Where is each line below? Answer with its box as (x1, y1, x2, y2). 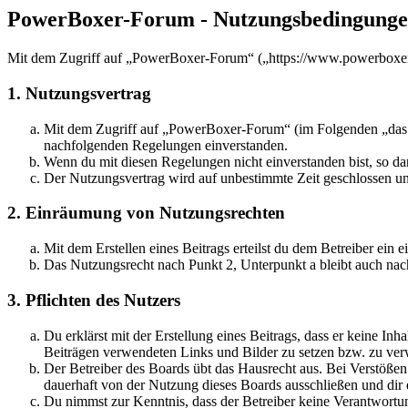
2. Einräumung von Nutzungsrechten (7, 203, 285, 223)
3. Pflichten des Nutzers (7, 290, 180, 310)
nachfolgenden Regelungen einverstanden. (44, 137, 288, 153)
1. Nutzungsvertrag (7, 84, 151, 103)
